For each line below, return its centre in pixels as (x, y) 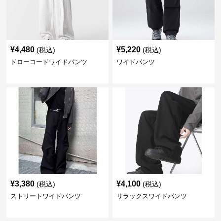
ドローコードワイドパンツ (49, 62)
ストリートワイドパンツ (46, 196)
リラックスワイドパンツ (151, 196)
